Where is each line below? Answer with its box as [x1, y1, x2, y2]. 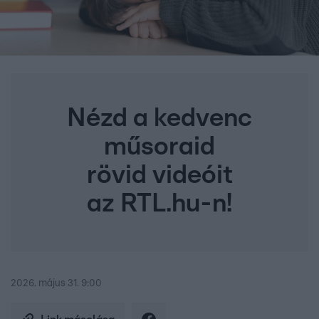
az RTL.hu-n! [87, 191, 232, 217]
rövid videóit [86, 162, 233, 189]
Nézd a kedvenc [67, 105, 252, 132]
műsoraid [104, 134, 215, 160]
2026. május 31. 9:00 [11, 278, 102, 289]
